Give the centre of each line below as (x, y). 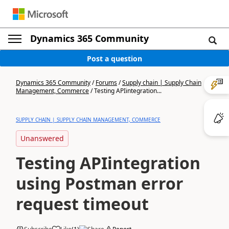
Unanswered (42, 138)
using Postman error (100, 183)
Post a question (114, 58)
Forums (106, 83)
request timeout (82, 204)
